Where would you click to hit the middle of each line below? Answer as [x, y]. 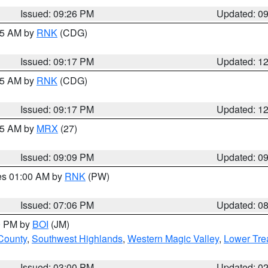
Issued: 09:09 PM [57, 157]
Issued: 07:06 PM [57, 205]
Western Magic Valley [173, 238]
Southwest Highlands [77, 238]
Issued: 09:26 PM [57, 13]
